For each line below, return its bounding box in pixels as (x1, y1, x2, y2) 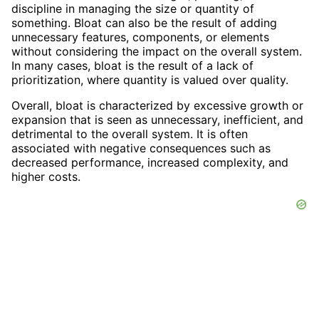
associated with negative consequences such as (11, 140, 271, 155)
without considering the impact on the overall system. (11, 43, 302, 58)
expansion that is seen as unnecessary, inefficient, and (11, 112, 303, 127)
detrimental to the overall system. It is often (11, 126, 248, 141)
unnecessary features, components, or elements (11, 29, 269, 44)
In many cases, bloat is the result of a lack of (11, 58, 253, 73)
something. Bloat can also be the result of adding (11, 15, 277, 30)
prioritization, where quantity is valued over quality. (11, 72, 288, 87)
